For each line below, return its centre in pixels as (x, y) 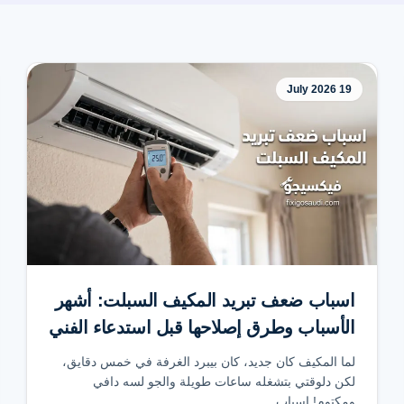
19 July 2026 (345, 89)
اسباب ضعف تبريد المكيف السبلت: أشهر (205, 300)
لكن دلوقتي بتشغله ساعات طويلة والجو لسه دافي (224, 381)
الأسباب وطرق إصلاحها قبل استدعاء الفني (202, 327)
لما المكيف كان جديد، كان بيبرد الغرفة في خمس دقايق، (208, 362)
